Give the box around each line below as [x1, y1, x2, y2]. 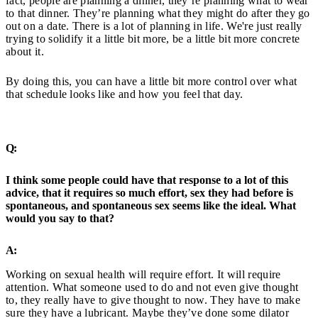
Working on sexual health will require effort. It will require [6, 268, 281, 280]
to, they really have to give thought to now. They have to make [6, 293, 300, 306]
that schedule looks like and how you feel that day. [6, 88, 243, 101]
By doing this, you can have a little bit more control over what [6, 75, 297, 88]
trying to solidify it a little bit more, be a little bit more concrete [6, 33, 300, 45]
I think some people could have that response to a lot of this [6, 173, 288, 186]
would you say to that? [6, 212, 114, 224]
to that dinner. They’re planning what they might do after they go [6, 7, 310, 20]
